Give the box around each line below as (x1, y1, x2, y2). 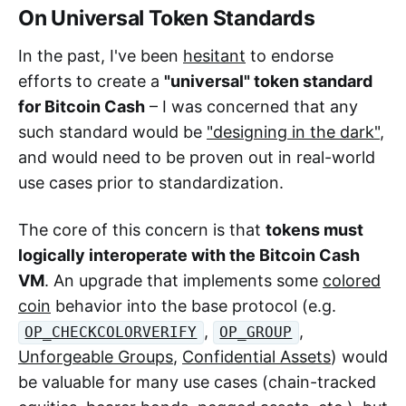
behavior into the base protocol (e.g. (51, 296, 336, 315)
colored (323, 271, 381, 290)
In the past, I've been (18, 46, 183, 65)
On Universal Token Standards (18, 5, 315, 31)
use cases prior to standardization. (18, 173, 284, 192)
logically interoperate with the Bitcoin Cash (18, 246, 360, 265)
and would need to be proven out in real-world (18, 148, 375, 167)
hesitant (183, 46, 246, 65)
